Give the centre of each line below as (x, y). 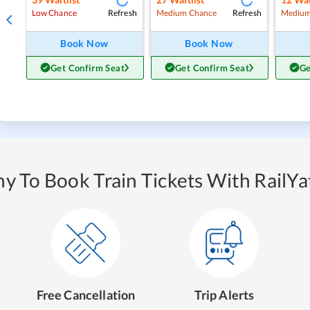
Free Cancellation (86, 294)
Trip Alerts (224, 294)
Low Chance (54, 13)
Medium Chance (186, 13)
